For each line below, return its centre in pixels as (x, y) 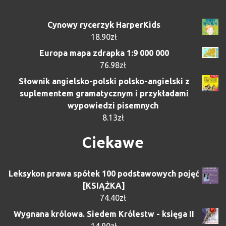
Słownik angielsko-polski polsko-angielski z (104, 81)
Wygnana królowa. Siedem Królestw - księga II (104, 214)
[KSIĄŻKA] (104, 185)
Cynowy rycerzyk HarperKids (104, 24)
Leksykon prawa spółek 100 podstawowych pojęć (104, 173)
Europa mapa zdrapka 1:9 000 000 (104, 53)
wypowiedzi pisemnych (113, 105)
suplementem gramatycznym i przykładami (104, 93)
